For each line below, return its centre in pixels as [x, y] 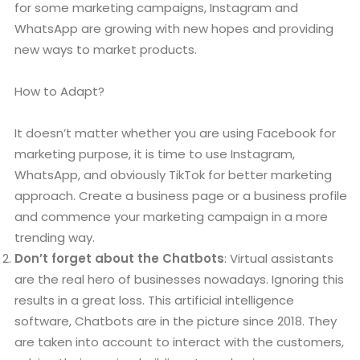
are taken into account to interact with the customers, [179, 342]
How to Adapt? [59, 92]
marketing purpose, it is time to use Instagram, [155, 154]
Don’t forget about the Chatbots [119, 259]
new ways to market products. [107, 50]
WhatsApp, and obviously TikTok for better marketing [173, 175]
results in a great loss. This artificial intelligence [154, 301]
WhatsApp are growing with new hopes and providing [174, 29]
